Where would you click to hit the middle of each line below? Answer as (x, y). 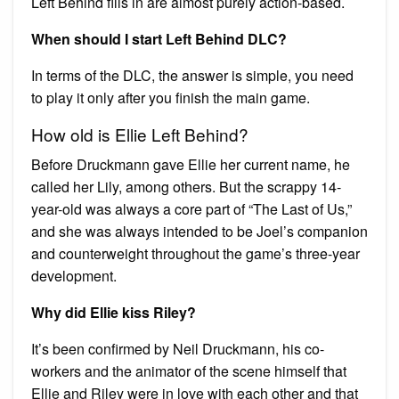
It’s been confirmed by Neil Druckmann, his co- (178, 348)
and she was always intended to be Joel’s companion (199, 231)
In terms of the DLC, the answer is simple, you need (192, 75)
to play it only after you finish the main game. (171, 97)
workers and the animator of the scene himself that (189, 370)
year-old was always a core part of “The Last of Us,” (191, 208)
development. (74, 275)
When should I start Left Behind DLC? (159, 38)
